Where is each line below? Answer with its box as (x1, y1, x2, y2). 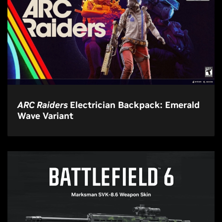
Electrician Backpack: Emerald (70, 99, 200, 111)
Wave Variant (17, 110, 73, 121)
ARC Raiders (17, 99, 70, 111)
